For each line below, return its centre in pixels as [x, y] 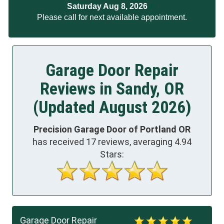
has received [59, 141]
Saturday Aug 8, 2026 [108, 6]
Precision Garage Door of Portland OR [112, 129]
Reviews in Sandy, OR [112, 88]
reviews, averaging [135, 141]
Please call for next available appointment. [112, 17]
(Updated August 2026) [112, 107]
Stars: [112, 154]
